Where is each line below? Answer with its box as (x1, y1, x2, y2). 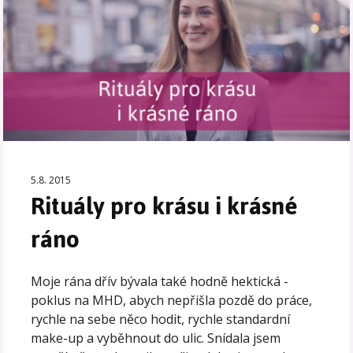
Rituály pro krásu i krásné (31, 183, 299, 230)
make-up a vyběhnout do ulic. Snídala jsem (31, 329, 281, 347)
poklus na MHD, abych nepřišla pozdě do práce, (31, 292, 313, 310)
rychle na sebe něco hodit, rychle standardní (31, 310, 291, 329)
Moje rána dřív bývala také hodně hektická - (31, 273, 289, 291)
